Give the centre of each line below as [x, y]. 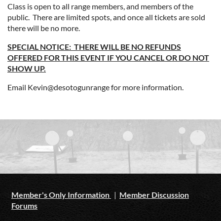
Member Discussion [154, 195]
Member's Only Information [61, 195]
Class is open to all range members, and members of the [100, 6]
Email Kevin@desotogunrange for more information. [95, 87]
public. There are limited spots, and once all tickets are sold [106, 17]
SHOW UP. [27, 69]
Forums [24, 206]
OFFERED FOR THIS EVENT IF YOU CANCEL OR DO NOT [108, 58]
